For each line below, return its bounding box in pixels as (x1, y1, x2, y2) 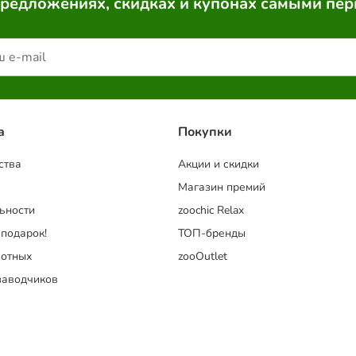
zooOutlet (178, 249, 227, 265)
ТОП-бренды (178, 226, 246, 242)
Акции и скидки (178, 157, 259, 172)
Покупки (178, 123, 232, 141)
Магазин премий (178, 180, 265, 195)
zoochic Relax (178, 203, 244, 219)
